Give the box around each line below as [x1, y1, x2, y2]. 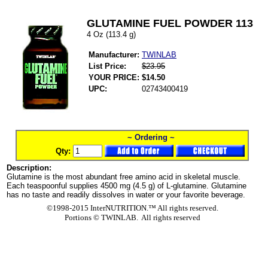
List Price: [89, 62, 126, 71]
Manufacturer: [89, 50, 139, 59]
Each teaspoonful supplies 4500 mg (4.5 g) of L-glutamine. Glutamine [7, 181, 246, 190]
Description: [7, 163, 51, 172]
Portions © [64, 213, 99, 222]
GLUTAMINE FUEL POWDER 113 [87, 17, 253, 29]
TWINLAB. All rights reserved [99, 213, 200, 222]
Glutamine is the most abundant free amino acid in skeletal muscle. [7, 172, 240, 181]
